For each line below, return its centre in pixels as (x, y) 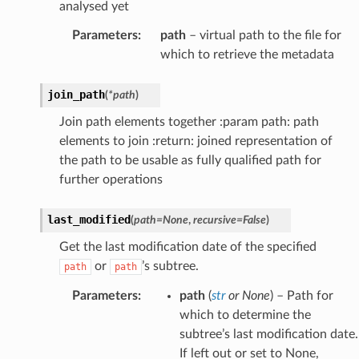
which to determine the (245, 315)
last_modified (89, 219)
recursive (214, 220)
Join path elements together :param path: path (189, 121)
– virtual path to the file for (263, 35)
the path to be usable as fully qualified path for (190, 160)
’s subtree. (170, 266)
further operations (111, 179)
